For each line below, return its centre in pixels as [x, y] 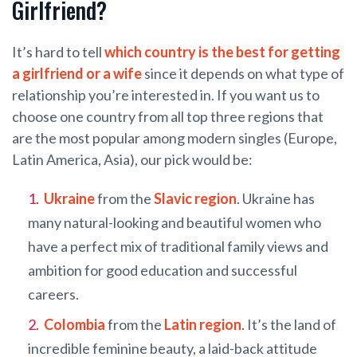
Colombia [75, 325]
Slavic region [195, 199]
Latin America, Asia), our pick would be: [132, 160]
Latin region [203, 325]
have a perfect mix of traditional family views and [178, 247]
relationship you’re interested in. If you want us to [166, 95]
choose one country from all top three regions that [168, 117]
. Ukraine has [276, 199]
